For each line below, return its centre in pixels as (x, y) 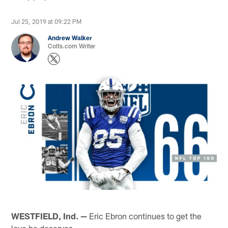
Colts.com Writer (72, 46)
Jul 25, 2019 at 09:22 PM (47, 22)
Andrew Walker (70, 38)
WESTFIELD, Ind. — (49, 216)
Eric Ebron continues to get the (145, 216)
